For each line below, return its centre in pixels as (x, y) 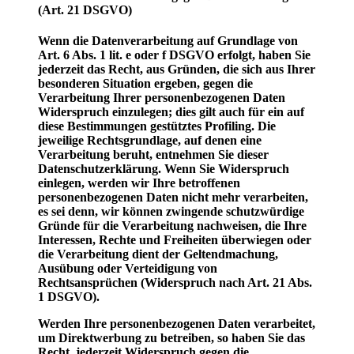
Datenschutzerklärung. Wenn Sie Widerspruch (164, 169)
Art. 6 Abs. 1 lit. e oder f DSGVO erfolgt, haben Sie (174, 55)
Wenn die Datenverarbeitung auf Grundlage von (168, 41)
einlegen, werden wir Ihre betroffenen (139, 183)
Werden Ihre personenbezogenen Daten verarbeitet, (177, 324)
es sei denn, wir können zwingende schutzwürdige (171, 212)
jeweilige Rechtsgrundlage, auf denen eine (150, 141)
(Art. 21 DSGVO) (85, 10)
